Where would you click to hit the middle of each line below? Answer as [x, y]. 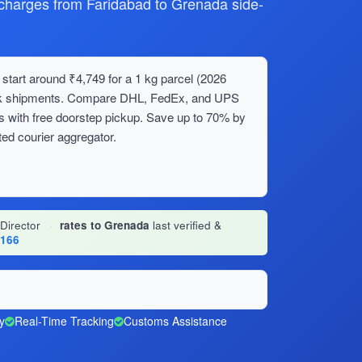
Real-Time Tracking [64, 321]
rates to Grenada [105, 225]
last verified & [185, 225]
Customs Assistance [175, 321]
